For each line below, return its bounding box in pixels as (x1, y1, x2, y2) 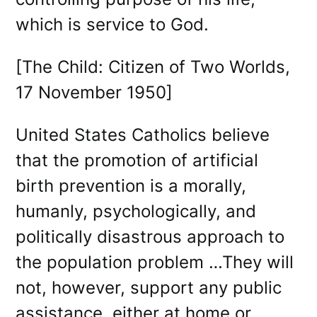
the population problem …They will (16, 251, 294, 272)
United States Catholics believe (16, 124, 270, 145)
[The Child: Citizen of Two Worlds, (16, 56, 291, 77)
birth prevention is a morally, (16, 175, 247, 196)
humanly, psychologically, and (16, 200, 257, 221)
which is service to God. (16, 13, 219, 35)
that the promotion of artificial (16, 149, 259, 171)
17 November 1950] (16, 81, 178, 103)
